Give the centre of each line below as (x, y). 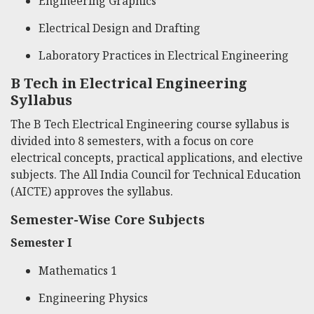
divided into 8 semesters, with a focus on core (132, 141)
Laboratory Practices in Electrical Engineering (164, 55)
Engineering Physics (93, 298)
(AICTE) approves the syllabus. (92, 192)
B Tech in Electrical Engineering (129, 83)
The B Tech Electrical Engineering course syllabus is (150, 124)
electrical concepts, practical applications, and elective (157, 158)
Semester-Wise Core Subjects (108, 220)
